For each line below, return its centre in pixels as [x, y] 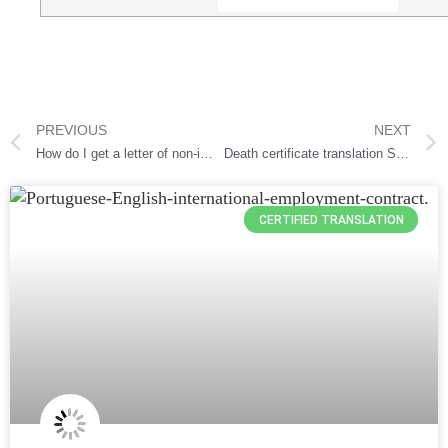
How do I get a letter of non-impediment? [206, 154]
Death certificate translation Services [402, 154]
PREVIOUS [71, 130]
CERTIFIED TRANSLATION [331, 219]
